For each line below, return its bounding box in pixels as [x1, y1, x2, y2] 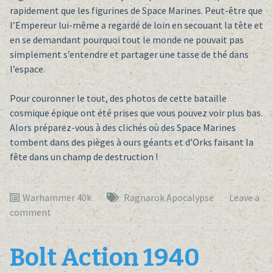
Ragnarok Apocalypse [123, 191, 214, 204]
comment [9, 206, 51, 219]
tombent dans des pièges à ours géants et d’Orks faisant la [9, 136, 253, 149]
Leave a [229, 191, 260, 204]
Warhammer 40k [22, 191, 91, 204]
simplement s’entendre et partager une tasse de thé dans [9, 48, 249, 61]
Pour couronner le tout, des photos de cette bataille [9, 92, 227, 105]
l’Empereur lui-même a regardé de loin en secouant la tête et [9, 19, 263, 32]
